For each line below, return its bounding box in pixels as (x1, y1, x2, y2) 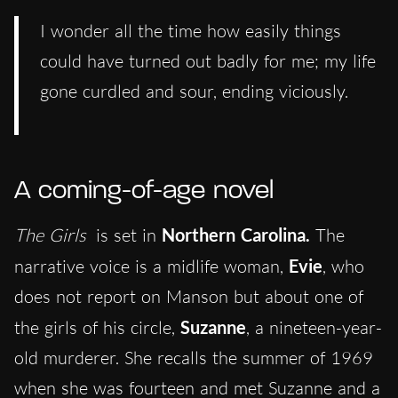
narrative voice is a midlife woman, (14, 255, 289, 278)
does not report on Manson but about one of (14, 285, 363, 308)
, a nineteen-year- (246, 316, 382, 339)
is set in (91, 224, 162, 247)
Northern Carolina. (162, 224, 310, 246)
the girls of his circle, (14, 316, 180, 339)
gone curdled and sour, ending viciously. (40, 80, 348, 103)
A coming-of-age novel (14, 178, 274, 206)
